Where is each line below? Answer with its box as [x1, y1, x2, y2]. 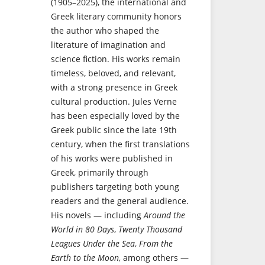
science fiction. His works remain [51, 53, 180, 65]
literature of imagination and [51, 39, 166, 51]
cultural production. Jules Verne [51, 96, 177, 108]
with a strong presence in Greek [51, 82, 177, 93]
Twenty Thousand [118, 224, 182, 235]
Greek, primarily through [51, 167, 148, 179]
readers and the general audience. [51, 195, 189, 207]
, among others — [119, 252, 189, 264]
